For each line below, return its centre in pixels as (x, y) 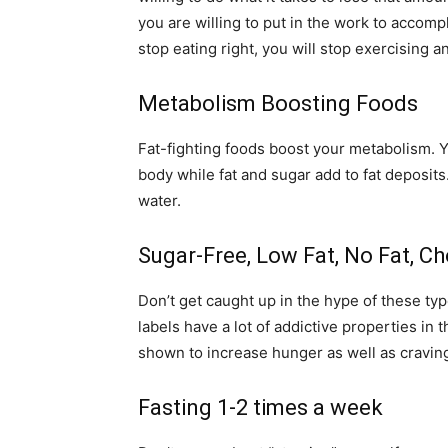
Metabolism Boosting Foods (278, 103)
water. (159, 200)
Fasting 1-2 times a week (260, 407)
